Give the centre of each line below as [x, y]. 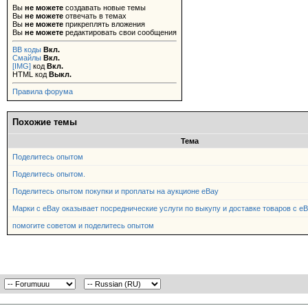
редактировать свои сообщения [120, 32]
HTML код [31, 74]
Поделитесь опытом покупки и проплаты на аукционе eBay [115, 191]
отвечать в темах [95, 16]
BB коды [27, 49]
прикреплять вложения [104, 24]
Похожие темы [45, 122]
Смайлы [27, 58]
